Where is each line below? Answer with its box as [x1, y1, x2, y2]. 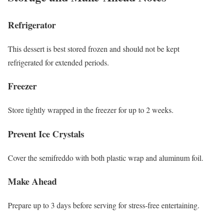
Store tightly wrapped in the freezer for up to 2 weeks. [8, 105, 174, 115]
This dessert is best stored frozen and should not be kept [8, 43, 179, 54]
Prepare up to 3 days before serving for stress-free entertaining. [8, 199, 199, 210]
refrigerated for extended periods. [8, 57, 109, 67]
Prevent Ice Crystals [8, 127, 84, 140]
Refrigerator [8, 18, 56, 31]
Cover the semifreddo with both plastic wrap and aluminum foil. [8, 152, 203, 163]
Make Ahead [8, 175, 57, 188]
